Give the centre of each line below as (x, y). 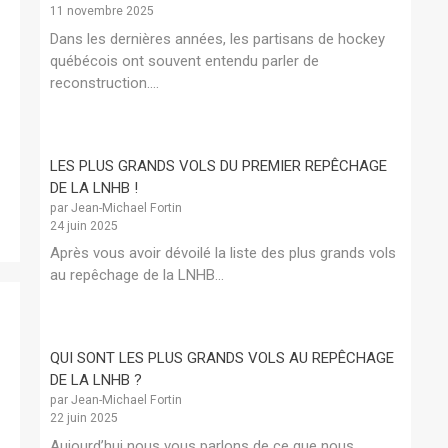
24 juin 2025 (84, 225)
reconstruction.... (104, 82)
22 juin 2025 (84, 418)
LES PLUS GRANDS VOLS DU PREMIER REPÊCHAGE (218, 165)
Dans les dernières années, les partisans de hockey (217, 38)
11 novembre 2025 (102, 11)
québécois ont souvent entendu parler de (184, 60)
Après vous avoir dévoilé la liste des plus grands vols (223, 253)
